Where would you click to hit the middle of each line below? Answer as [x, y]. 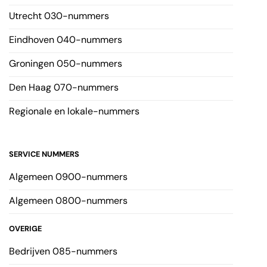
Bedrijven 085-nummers [63, 252]
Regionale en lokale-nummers [74, 111]
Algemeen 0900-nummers [68, 177]
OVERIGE [25, 229]
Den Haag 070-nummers [64, 88]
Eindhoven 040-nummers [66, 40]
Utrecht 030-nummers [59, 16]
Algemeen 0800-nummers [68, 201]
